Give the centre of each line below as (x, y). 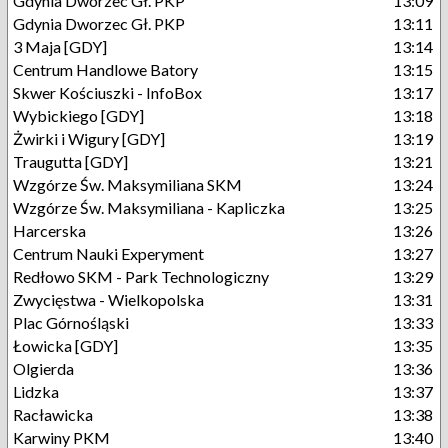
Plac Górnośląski (71, 322)
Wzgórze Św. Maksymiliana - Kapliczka (149, 207)
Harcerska (49, 230)
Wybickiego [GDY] (78, 115)
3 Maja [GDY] (60, 46)
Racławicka (53, 414)
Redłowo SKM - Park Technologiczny (141, 276)
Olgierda (43, 368)
